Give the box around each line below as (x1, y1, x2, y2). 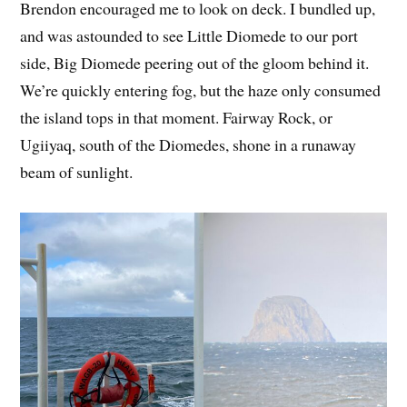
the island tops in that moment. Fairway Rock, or (20, 106, 333, 129)
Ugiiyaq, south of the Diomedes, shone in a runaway (20, 134, 357, 156)
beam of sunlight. (20, 161, 134, 184)
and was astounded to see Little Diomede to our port (20, 25, 359, 47)
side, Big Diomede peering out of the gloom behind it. (20, 52, 370, 74)
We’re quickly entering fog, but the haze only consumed (20, 79, 382, 102)
